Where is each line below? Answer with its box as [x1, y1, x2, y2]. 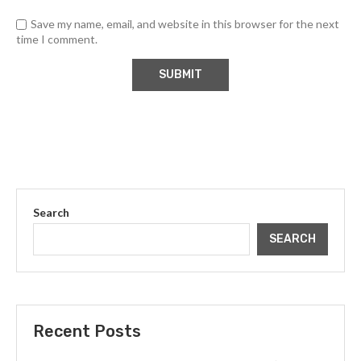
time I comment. [16, 32, 98, 47]
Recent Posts [33, 322, 141, 342]
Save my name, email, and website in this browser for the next [31, 17, 339, 31]
